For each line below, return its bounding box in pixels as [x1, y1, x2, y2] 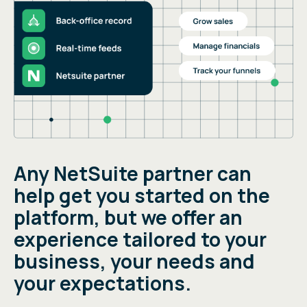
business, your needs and [14, 248, 255, 275]
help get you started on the [14, 182, 270, 209]
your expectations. [14, 270, 191, 297]
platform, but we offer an [14, 204, 243, 231]
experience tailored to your [14, 226, 267, 253]
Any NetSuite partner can [14, 160, 251, 187]
